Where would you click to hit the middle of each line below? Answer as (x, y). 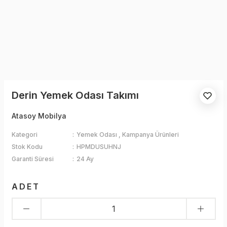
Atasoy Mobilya (39, 116)
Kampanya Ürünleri (151, 135)
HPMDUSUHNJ (99, 147)
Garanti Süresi (32, 159)
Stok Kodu (27, 147)
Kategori (24, 135)
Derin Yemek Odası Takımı (75, 95)
